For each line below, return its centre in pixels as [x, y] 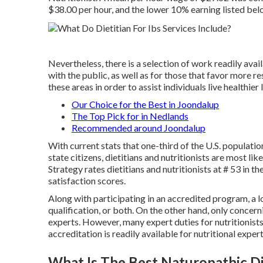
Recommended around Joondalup [139, 127]
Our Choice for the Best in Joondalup [145, 104]
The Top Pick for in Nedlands [130, 116]
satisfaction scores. [87, 180]
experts [63, 221]
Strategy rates [77, 168]
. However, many [112, 221]
